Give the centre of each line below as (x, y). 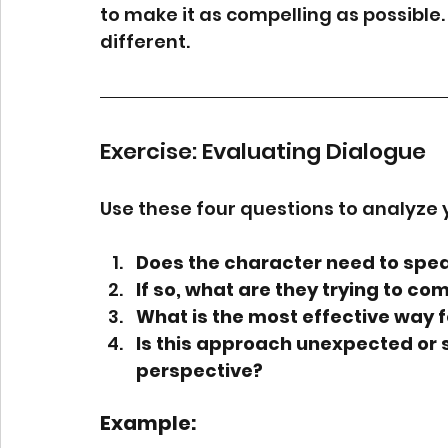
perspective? (199, 371)
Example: (148, 423)
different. (145, 42)
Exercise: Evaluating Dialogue (263, 152)
